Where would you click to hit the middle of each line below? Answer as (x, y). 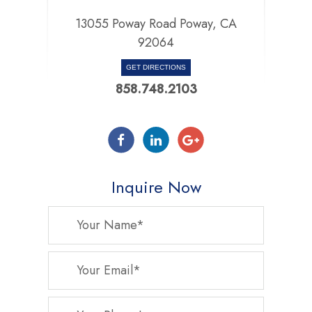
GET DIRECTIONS (156, 67)
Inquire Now (156, 187)
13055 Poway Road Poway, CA (156, 23)
